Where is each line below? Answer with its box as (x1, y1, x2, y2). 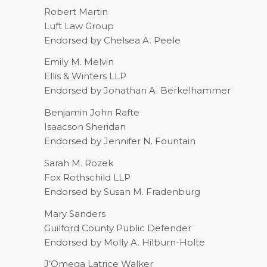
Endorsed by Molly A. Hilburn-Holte (44, 236, 205, 248)
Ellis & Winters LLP (44, 70, 126, 82)
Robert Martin (44, 5, 108, 17)
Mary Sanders (44, 207, 105, 219)
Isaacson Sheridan (44, 121, 126, 132)
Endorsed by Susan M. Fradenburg (44, 185, 200, 197)
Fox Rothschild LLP (44, 171, 131, 183)
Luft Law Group (44, 20, 114, 32)
